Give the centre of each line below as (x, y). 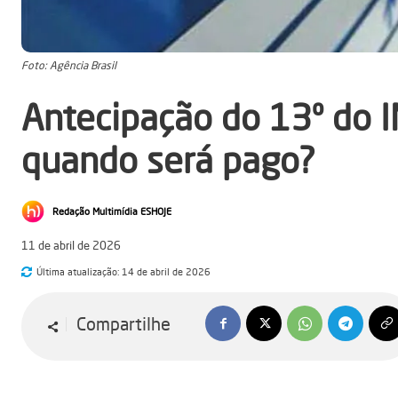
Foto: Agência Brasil (69, 66)
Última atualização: (78, 271)
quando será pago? (168, 160)
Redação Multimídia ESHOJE (112, 212)
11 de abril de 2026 (71, 246)
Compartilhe (123, 324)
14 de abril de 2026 (166, 271)
